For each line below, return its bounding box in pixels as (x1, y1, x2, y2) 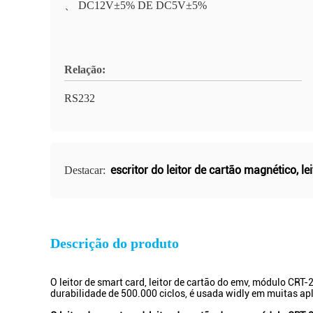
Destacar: (64, 164, 108, 176)
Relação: (64, 64, 105, 75)
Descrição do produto (50, 235, 179, 251)
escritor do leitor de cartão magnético (110, 163, 296, 177)
